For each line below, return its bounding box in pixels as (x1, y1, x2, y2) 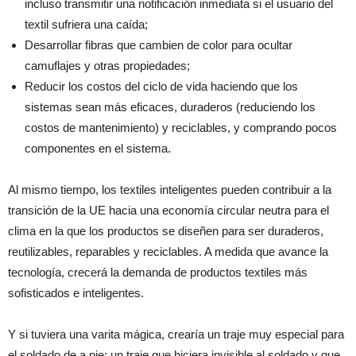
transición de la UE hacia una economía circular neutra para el (8, 203, 329, 217)
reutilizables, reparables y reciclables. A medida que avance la (8, 245, 328, 258)
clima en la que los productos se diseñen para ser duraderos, (8, 224, 323, 238)
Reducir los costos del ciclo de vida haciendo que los (25, 79, 298, 93)
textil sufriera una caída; (25, 17, 148, 31)
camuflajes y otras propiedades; (25, 59, 190, 72)
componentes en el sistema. (25, 141, 171, 155)
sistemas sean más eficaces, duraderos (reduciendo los (25, 100, 315, 114)
